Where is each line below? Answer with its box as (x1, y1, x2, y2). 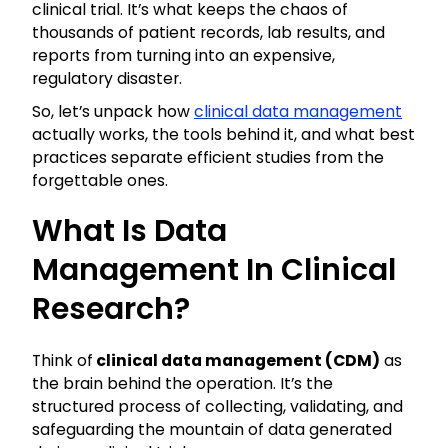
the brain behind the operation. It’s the (32, 372, 333, 396)
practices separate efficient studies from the (32, 146, 384, 170)
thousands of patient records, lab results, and (32, 21, 385, 45)
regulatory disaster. (32, 67, 182, 91)
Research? (32, 288, 190, 331)
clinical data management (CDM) (93, 349, 380, 373)
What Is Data (32, 210, 227, 253)
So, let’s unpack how (32, 100, 194, 124)
